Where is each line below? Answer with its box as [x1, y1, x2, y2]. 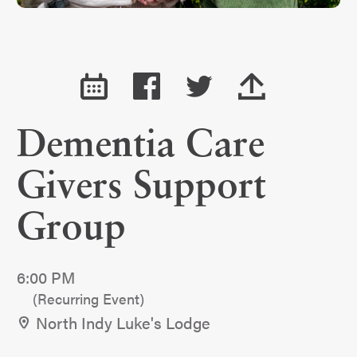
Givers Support [17, 168, 266, 207]
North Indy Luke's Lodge [36, 310, 210, 334]
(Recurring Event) [33, 288, 144, 308]
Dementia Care [17, 127, 265, 166]
